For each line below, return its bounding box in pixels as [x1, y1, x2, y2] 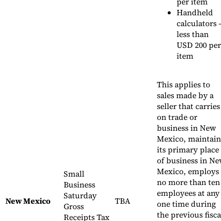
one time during [157, 198, 216, 210]
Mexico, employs [157, 166, 219, 177]
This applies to [157, 79, 210, 90]
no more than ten [157, 177, 220, 188]
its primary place [157, 144, 219, 155]
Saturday [64, 190, 97, 201]
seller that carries [157, 101, 220, 112]
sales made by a [157, 90, 214, 101]
